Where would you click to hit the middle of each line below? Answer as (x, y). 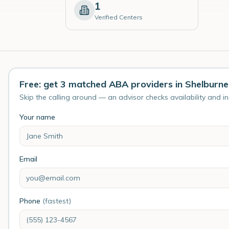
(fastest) (57, 201)
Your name (37, 117)
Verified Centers (119, 17)
